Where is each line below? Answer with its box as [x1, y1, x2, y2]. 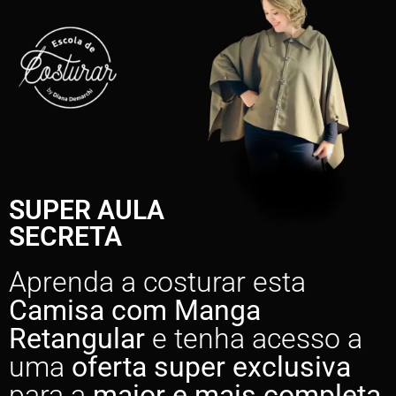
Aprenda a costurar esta [9, 265, 306, 299]
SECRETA [9, 221, 122, 252]
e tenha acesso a [152, 322, 362, 355]
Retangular [9, 322, 152, 355]
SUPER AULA [9, 194, 164, 225]
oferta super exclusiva [72, 350, 351, 384]
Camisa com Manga [9, 293, 261, 327]
